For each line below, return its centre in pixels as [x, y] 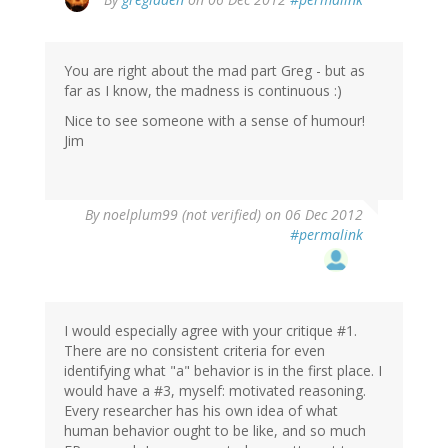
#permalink [326, 235]
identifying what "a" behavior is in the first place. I [223, 371]
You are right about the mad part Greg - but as [214, 71]
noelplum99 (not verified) [182, 215]
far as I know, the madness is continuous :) [203, 91]
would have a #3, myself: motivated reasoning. [215, 391]
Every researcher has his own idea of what [201, 411]
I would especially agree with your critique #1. [210, 331]
